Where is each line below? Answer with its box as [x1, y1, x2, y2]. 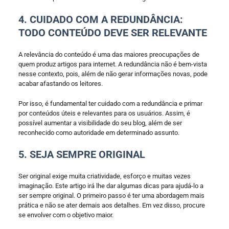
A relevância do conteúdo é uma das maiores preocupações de [18, 50, 199, 58]
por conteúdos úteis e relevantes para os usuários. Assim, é [18, 109, 190, 117]
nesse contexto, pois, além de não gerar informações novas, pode [18, 70, 208, 78]
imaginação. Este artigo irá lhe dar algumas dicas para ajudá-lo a [18, 181, 203, 190]
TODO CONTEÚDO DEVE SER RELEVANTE [18, 26, 207, 39]
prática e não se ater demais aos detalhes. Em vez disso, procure [18, 201, 205, 209]
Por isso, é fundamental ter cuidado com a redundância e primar [18, 99, 202, 107]
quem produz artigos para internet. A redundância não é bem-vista [18, 60, 207, 68]
